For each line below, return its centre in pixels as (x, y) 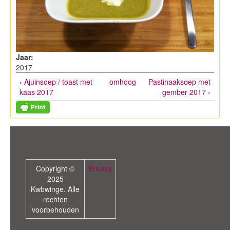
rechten (55, 199)
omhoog (122, 81)
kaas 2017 (36, 92)
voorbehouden (55, 209)
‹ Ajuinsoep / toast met (56, 81)
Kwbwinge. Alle (55, 189)
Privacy (100, 168)
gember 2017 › (186, 92)
